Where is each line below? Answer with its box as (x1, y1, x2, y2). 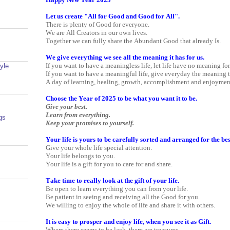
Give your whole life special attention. (46, 143, 152, 151)
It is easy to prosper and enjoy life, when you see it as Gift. (46, 217, 211, 225)
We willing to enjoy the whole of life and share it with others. (46, 201, 215, 209)
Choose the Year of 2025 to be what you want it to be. (46, 94, 197, 102)
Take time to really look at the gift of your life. (46, 176, 179, 184)
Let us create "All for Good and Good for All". (46, 12, 180, 20)
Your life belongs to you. (46, 151, 115, 160)
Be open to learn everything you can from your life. (46, 184, 188, 193)
